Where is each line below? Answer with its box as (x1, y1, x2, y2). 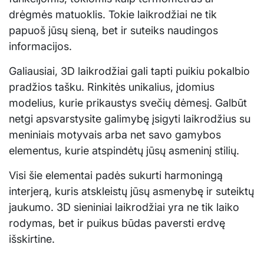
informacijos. (9, 39, 72, 52)
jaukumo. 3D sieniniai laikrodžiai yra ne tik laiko (9, 200, 239, 213)
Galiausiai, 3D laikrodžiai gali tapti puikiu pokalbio (9, 64, 250, 77)
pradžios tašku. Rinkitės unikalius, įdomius (9, 80, 214, 93)
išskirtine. (9, 232, 55, 245)
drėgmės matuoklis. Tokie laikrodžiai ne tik (9, 8, 217, 21)
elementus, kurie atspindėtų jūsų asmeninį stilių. (9, 144, 239, 157)
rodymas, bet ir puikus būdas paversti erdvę (9, 216, 225, 229)
